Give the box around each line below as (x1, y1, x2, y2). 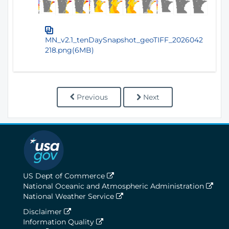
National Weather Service (23, 191, 116, 201)
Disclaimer (23, 207, 64, 216)
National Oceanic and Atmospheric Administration (23, 181, 206, 191)
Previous (76, 92, 108, 102)
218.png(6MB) (45, 45, 94, 55)
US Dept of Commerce (23, 171, 107, 180)
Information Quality (23, 217, 96, 226)
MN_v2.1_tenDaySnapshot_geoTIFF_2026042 (45, 35, 203, 44)
